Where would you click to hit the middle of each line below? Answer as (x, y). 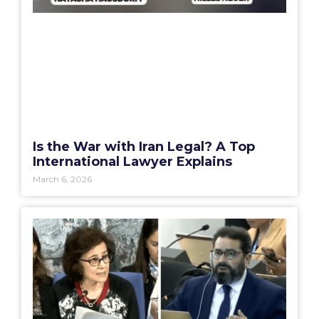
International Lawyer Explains (132, 161)
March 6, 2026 (62, 179)
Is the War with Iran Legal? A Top (144, 146)
